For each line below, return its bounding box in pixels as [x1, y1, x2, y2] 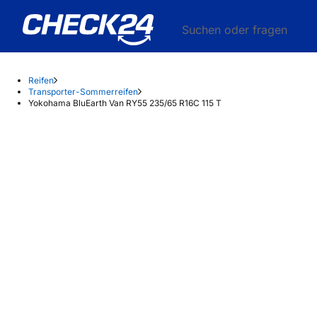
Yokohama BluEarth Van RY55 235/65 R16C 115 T [28, 98, 221, 108]
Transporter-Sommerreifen [28, 86, 138, 97]
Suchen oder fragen [182, 23, 287, 37]
